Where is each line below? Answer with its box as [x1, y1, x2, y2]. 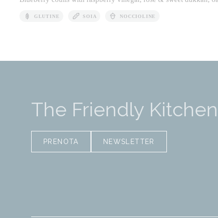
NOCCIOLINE [120, 13, 156, 19]
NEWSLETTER [103, 138, 155, 145]
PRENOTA [43, 138, 79, 145]
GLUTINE [34, 13, 60, 19]
